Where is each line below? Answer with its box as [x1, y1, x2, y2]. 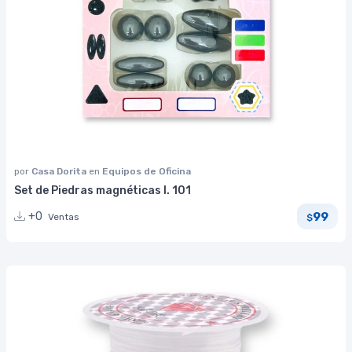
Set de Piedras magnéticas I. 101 [14, 184, 191, 198]
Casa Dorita [31, 166, 89, 178]
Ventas [48, 211, 79, 223]
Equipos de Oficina [102, 166, 191, 178]
